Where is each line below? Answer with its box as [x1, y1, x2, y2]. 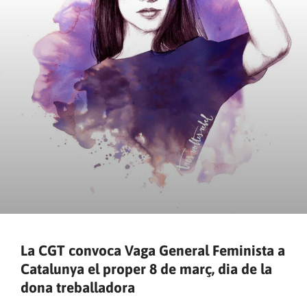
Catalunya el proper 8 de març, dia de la [21, 260, 272, 278]
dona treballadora [21, 279, 135, 296]
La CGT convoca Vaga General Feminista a [21, 242, 285, 259]
